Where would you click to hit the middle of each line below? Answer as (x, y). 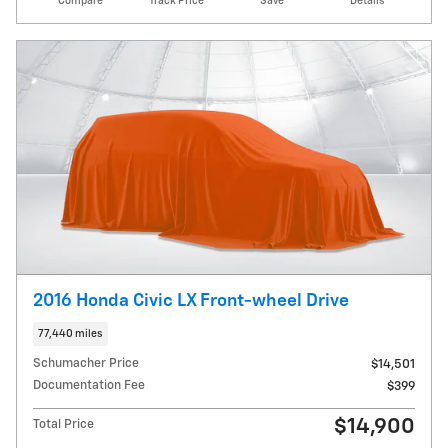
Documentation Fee (89, 385)
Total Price (63, 424)
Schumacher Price (86, 363)
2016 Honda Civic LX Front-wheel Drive (191, 301)
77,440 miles (70, 333)
